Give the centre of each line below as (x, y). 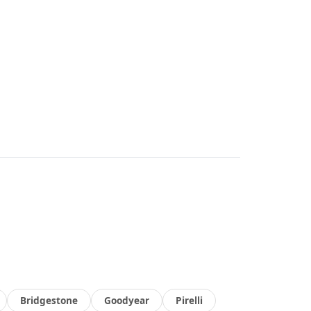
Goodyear (127, 300)
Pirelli (189, 300)
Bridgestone (49, 300)
